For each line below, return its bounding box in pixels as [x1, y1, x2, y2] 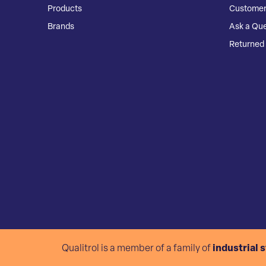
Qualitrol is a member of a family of [62, 243, 211, 254]
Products [47, 4, 82, 14]
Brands [47, 22, 74, 31]
